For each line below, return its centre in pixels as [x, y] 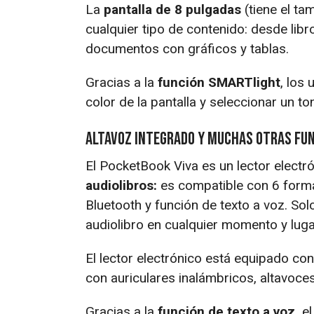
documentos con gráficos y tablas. [187, 49]
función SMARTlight [219, 83]
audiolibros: [121, 186]
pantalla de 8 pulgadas [172, 10]
